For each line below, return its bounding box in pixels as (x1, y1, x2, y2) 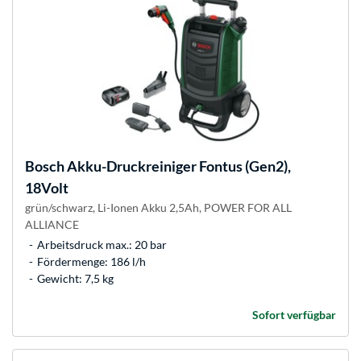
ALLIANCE (25, 218, 79, 232)
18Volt (25, 179, 68, 197)
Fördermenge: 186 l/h (37, 255, 146, 269)
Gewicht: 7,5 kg (37, 272, 114, 286)
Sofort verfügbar (252, 308, 336, 322)
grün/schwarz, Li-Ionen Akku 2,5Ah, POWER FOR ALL (25, 201, 292, 215)
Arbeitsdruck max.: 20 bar (37, 238, 167, 252)
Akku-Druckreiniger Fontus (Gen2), (64, 157, 291, 176)
